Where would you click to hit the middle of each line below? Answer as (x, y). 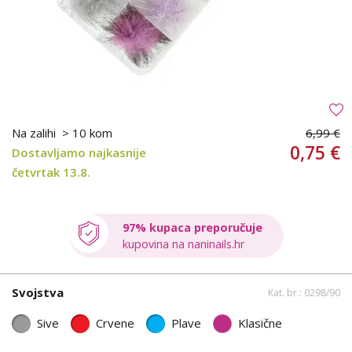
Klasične (260, 323)
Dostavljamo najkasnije (79, 152)
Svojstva (38, 293)
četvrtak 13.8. (51, 172)
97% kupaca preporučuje (192, 227)
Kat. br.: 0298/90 (304, 293)
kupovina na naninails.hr (183, 244)
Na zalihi (35, 132)
